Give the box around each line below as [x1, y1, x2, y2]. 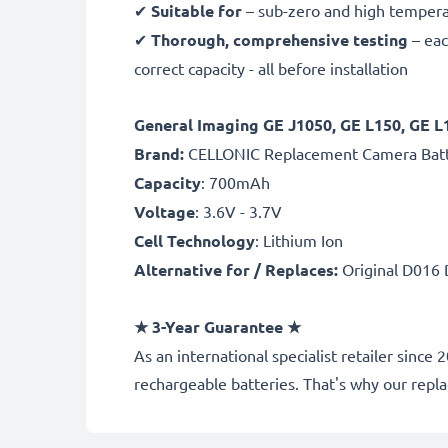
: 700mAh [201, 172, 270, 192]
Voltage [134, 201, 195, 222]
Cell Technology [134, 230, 255, 251]
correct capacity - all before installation [134, 58, 408, 78]
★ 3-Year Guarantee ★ [134, 316, 301, 337]
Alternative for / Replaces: [134, 259, 338, 280]
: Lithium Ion [255, 230, 343, 250]
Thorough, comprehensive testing [151, 29, 408, 50]
